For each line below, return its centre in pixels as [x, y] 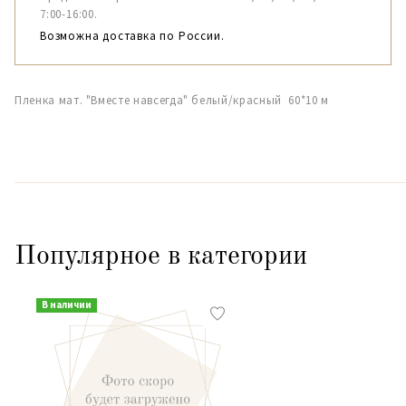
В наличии [67, 304]
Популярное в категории [161, 256]
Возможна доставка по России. [132, 36]
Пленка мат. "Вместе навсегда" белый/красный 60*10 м [172, 100]
